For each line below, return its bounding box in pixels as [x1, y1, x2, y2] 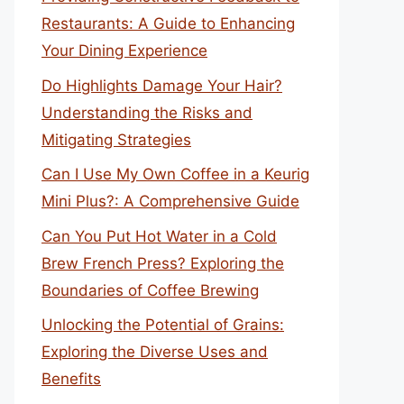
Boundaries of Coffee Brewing [41, 280, 259, 299]
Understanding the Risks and [41, 103, 252, 122]
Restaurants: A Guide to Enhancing [41, 14, 295, 32]
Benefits [41, 370, 101, 388]
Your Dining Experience [41, 41, 207, 60]
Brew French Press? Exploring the [41, 253, 284, 272]
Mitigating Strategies [41, 130, 191, 149]
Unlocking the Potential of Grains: [41, 316, 284, 334]
